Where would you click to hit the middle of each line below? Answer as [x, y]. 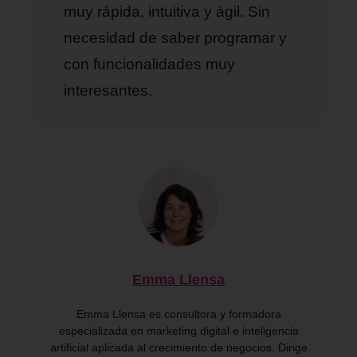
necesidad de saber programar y [176, 37]
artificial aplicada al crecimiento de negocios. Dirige [178, 347]
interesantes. [108, 90]
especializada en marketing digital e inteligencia [178, 330]
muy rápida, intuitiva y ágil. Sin [167, 11]
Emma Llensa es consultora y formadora [178, 314]
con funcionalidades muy [150, 64]
